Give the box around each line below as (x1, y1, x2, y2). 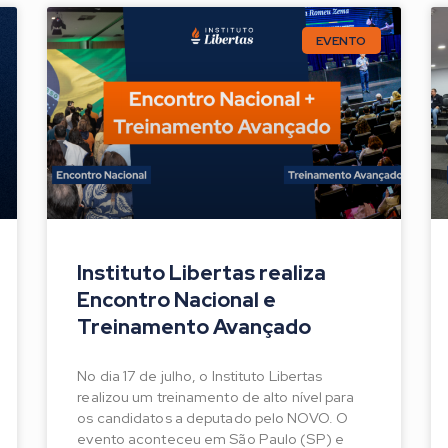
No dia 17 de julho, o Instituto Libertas (77, 366, 323, 386)
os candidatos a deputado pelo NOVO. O (77, 408, 349, 428)
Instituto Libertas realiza (77, 259, 327, 287)
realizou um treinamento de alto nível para (77, 387, 355, 407)
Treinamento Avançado (77, 313, 312, 341)
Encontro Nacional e (77, 286, 277, 314)
